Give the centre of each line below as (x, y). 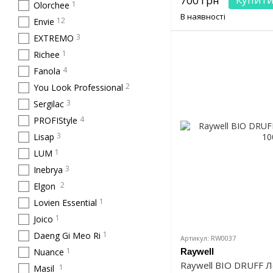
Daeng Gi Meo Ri (67, 236)
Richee (47, 55)
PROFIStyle (55, 120)
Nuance (49, 252)
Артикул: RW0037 (208, 238)
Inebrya (48, 170)
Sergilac (49, 104)
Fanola (47, 71)
